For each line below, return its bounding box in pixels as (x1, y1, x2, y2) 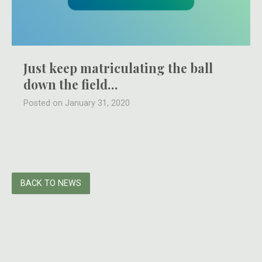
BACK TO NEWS (20, 178, 81, 188)
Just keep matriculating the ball (23, 60, 213, 76)
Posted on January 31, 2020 (23, 98, 130, 108)
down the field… (23, 76, 118, 92)
